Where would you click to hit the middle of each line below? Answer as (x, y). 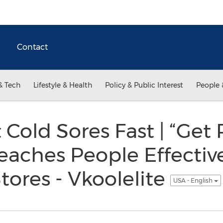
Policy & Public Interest (144, 85)
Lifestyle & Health (63, 85)
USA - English (193, 180)
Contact (32, 47)
